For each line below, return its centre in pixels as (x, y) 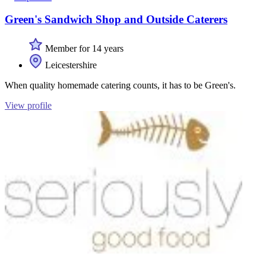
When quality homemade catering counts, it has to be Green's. (120, 85)
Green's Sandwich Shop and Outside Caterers (116, 20)
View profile (28, 105)
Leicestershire (70, 65)
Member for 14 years (83, 48)
